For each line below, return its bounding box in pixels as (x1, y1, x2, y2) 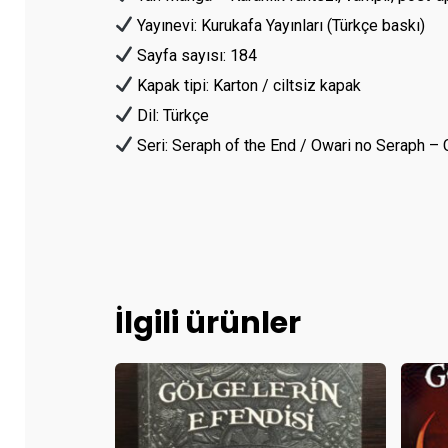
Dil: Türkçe (133, 105, 210, 125)
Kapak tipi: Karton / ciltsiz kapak (133, 75, 362, 95)
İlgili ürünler (115, 301, 301, 344)
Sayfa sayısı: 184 (133, 45, 258, 65)
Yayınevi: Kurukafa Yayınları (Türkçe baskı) (133, 15, 426, 35)
